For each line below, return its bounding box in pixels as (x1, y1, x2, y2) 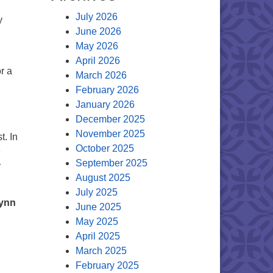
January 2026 (75, 99, 135, 110)
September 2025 (75, 158, 147, 168)
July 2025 (75, 187, 118, 197)
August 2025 (75, 172, 130, 183)
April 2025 (75, 231, 120, 241)
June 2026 (75, 26, 121, 37)
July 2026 (75, 12, 118, 22)
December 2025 (75, 114, 145, 124)
